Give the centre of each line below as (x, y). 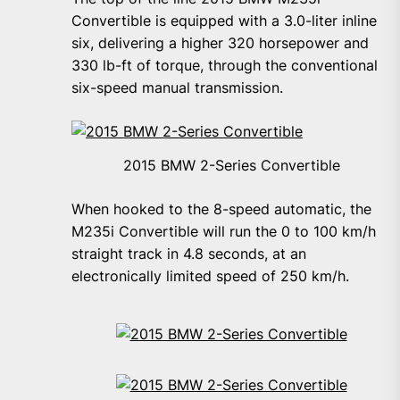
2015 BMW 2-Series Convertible (231, 165)
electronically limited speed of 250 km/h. (210, 276)
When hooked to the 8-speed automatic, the (221, 209)
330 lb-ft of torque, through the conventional (225, 66)
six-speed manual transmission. (177, 88)
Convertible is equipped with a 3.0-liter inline (224, 21)
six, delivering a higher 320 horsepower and (220, 43)
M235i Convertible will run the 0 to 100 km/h (224, 231)
